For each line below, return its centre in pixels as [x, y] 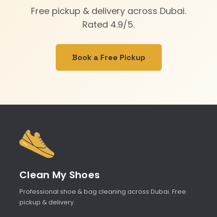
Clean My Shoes [60, 175]
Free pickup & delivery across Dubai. [108, 11]
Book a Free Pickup [108, 57]
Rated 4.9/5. [108, 24]
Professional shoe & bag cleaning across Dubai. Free [103, 191]
